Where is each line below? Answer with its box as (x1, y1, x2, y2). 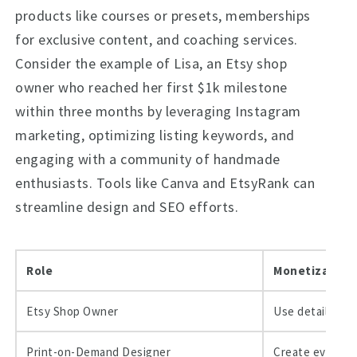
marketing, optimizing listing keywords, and (15, 126, 295, 144)
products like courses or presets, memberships (15, 6, 311, 25)
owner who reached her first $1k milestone (15, 78, 288, 96)
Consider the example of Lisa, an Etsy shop (15, 54, 288, 73)
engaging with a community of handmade (15, 150, 280, 168)
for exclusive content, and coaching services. (15, 30, 298, 49)
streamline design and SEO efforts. (15, 198, 239, 216)
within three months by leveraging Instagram (15, 102, 301, 120)
